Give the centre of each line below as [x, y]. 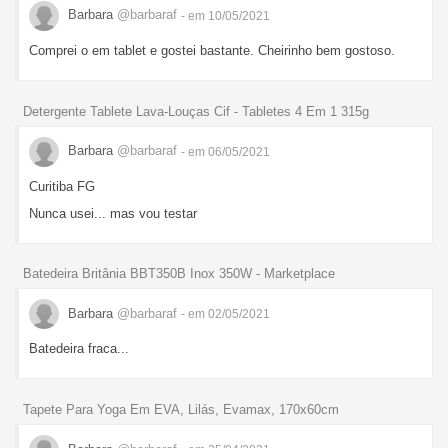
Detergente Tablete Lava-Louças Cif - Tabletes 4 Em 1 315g [196, 111]
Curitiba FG [62, 186]
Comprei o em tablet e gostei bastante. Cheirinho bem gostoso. [212, 50]
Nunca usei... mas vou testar [113, 213]
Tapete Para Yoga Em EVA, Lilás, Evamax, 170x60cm [181, 410]
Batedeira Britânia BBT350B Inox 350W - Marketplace [179, 274]
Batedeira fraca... [79, 349]
